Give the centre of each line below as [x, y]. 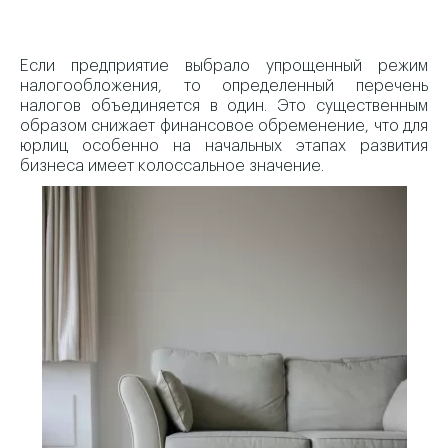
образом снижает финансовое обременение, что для [224, 126]
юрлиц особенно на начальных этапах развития [224, 146]
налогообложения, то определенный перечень [224, 86]
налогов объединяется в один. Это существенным [224, 106]
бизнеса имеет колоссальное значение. [172, 166]
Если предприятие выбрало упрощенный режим [224, 66]
